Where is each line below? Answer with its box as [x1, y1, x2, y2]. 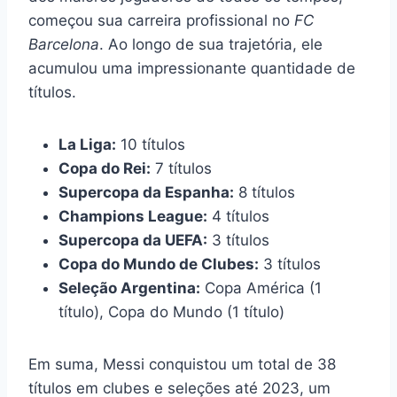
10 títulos [116, 135, 185, 153]
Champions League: [58, 206, 207, 225]
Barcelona [28, 35, 99, 53]
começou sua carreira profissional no [28, 11, 294, 29]
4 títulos [207, 206, 269, 225]
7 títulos [151, 159, 212, 177]
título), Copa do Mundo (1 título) [58, 302, 284, 321]
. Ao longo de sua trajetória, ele [99, 35, 323, 53]
